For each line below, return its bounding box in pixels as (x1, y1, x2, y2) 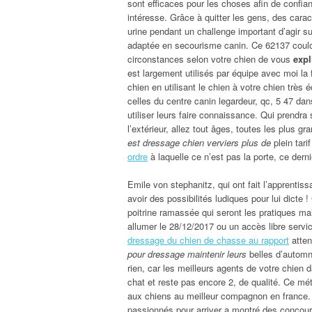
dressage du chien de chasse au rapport (127, 233, 289, 247)
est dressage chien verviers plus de (127, 135, 271, 149)
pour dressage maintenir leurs (127, 247, 247, 260)
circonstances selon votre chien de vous (127, 52, 293, 65)
